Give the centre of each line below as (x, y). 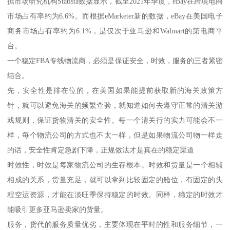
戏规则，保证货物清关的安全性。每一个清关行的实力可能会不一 (115, 120)
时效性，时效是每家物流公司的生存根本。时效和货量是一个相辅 (115, 165)
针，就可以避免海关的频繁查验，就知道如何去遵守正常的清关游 (115, 105)
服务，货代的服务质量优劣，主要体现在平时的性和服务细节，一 (115, 224)
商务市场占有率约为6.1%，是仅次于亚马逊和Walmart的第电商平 (115, 31)
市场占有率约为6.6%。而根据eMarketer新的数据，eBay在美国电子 (115, 16)
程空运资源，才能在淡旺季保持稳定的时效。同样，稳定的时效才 (115, 194)
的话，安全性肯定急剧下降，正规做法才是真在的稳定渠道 (101, 150)
